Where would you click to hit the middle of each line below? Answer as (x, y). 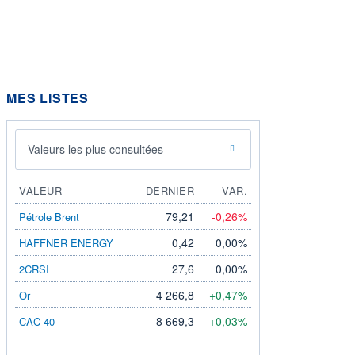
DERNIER (170, 190)
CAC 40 (37, 321)
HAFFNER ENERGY (66, 242)
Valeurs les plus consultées (95, 149)
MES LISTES (48, 97)
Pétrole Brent (49, 216)
